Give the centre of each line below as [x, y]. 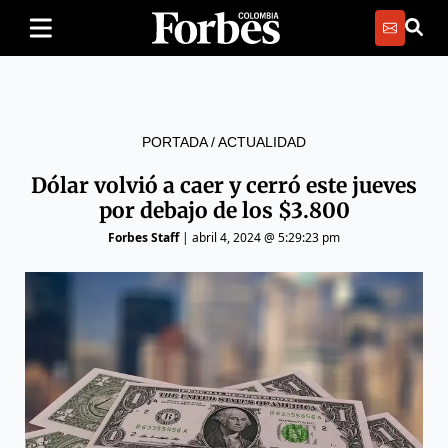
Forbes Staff [143, 237]
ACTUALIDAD [262, 142]
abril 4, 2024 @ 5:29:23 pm [266, 237]
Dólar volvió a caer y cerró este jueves [224, 185]
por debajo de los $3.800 [224, 210]
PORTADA [174, 142]
